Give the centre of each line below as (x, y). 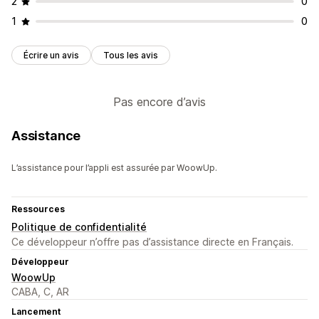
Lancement (36, 312)
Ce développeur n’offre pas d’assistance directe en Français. (152, 242)
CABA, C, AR (40, 292)
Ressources (38, 209)
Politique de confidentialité (79, 227)
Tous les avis (131, 56)
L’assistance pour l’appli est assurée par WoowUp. (114, 168)
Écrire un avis (51, 56)
